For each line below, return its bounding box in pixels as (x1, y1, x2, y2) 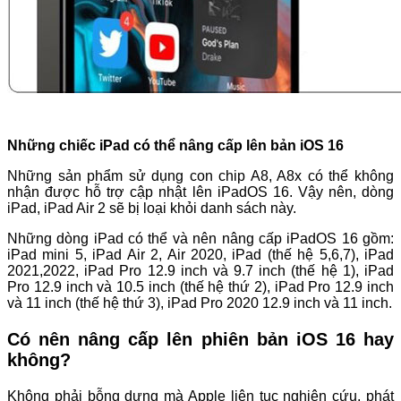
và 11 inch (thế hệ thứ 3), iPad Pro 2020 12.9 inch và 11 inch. (7, 295, 392, 311)
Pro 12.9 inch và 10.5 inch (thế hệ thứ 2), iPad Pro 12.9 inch (7, 279, 394, 295)
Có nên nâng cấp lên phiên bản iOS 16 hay (7, 329, 394, 349)
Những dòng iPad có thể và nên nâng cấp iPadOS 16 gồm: (7, 231, 394, 247)
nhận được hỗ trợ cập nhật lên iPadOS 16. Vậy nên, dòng (7, 184, 394, 200)
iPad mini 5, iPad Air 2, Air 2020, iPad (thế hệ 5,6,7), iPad (7, 247, 394, 263)
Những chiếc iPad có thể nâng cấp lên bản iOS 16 (7, 138, 344, 154)
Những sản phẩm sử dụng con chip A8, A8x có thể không (7, 168, 394, 184)
